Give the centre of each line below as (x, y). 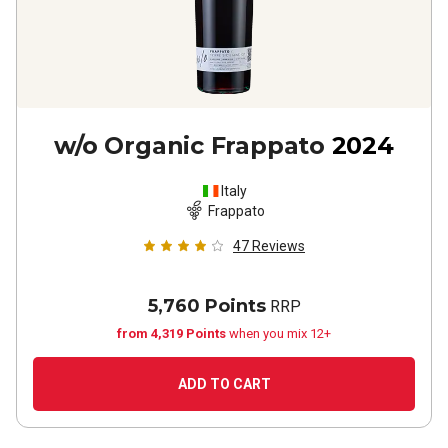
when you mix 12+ (280, 334)
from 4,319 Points (173, 334)
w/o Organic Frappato (189, 146)
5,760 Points (206, 306)
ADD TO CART (224, 384)
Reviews (278, 246)
